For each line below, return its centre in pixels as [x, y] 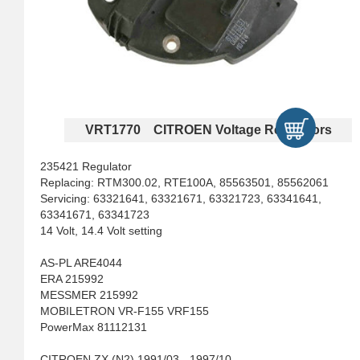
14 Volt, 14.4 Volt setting [101, 231]
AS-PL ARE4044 [81, 263]
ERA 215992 [72, 279]
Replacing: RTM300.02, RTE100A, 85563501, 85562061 [184, 182]
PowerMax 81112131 [94, 327]
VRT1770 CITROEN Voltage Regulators [208, 130]
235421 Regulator [86, 166]
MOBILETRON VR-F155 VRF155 [125, 311]
